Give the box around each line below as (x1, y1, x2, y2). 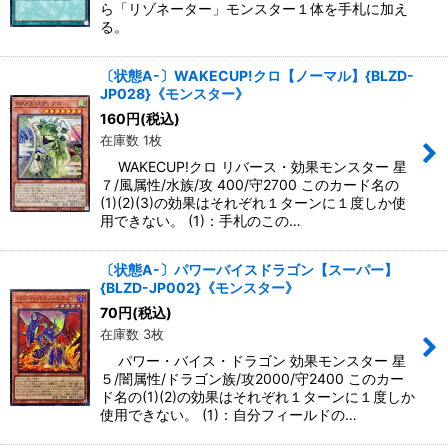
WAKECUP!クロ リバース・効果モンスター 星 (100, 158, 407, 175)
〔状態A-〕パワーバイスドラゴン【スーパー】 (100, 261, 398, 278)
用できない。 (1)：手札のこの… (100, 212, 301, 229)
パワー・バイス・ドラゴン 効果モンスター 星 (100, 352, 406, 369)
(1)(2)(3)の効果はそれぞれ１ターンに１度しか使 (100, 194, 406, 211)
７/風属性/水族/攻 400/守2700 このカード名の (100, 176, 399, 193)
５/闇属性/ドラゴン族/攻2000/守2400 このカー (100, 370, 404, 387)
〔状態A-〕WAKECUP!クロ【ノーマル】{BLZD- (100, 67, 414, 84)
